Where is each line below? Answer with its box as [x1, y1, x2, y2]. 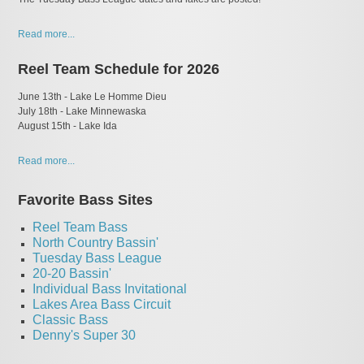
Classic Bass [32, 313, 109, 327]
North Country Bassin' [32, 236, 159, 249]
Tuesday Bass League [32, 251, 162, 265]
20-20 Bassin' [32, 266, 112, 280]
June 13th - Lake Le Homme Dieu [18, 91, 167, 102]
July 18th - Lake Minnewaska [18, 106, 147, 117]
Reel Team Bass [32, 220, 128, 234]
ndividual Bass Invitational [36, 282, 188, 296]
